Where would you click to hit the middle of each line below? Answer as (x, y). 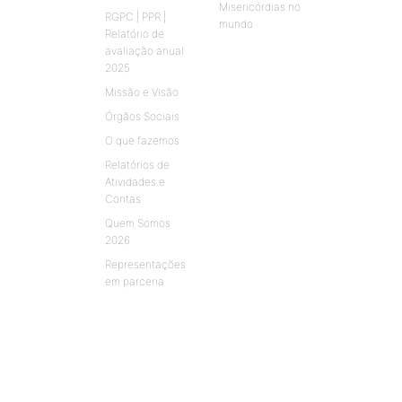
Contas (123, 199)
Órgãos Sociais (142, 117)
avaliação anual (144, 51)
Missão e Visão (142, 92)
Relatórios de (137, 165)
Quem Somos (138, 223)
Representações (145, 265)
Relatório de (135, 34)
